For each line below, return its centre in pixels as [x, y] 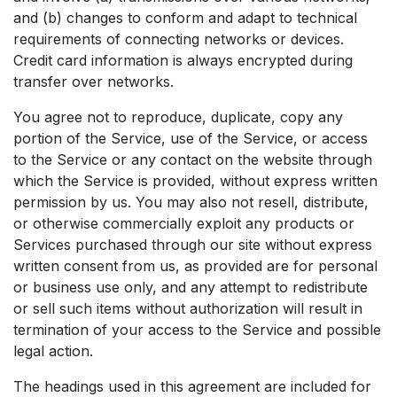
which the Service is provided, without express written [195, 181]
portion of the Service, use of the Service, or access [191, 138]
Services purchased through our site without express [193, 245]
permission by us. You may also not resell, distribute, [191, 202]
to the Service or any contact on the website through [193, 160]
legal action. [53, 351]
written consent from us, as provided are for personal [195, 266]
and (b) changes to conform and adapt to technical [185, 18]
